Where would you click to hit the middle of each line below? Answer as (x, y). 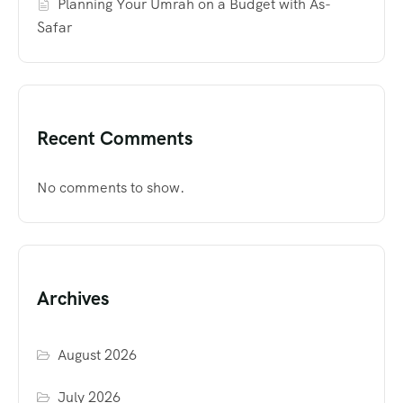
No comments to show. (111, 187)
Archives (73, 298)
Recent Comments (115, 138)
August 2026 (98, 354)
